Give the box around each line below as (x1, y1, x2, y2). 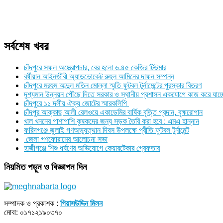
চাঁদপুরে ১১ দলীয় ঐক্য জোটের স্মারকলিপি (24, 99, 129, 108)
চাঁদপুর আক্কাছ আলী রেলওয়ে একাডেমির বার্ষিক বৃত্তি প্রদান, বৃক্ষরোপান (24, 108, 203, 116)
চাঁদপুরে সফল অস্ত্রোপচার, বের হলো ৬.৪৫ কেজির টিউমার (24, 63, 166, 72)
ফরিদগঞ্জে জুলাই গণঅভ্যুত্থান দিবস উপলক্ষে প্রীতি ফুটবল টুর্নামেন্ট (24, 125, 189, 134)
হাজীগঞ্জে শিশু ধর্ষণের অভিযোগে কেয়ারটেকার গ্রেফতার (24, 143, 160, 152)
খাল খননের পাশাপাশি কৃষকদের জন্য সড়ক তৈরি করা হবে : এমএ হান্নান (24, 116, 199, 125)
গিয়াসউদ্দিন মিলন (60, 199, 103, 208)
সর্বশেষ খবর (4, 39, 49, 53)
